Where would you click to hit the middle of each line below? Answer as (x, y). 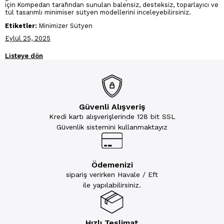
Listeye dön (24, 56)
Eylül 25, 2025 (28, 38)
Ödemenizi (112, 165)
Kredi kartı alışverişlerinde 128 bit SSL (112, 117)
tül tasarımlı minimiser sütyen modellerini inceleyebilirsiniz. (100, 12)
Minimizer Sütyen (65, 26)
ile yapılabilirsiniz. (112, 185)
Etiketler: (21, 26)
